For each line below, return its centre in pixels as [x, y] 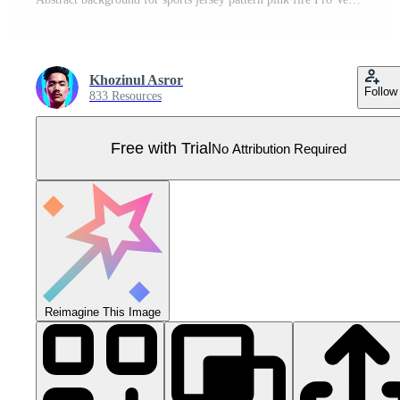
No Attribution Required [279, 148]
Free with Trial [161, 148]
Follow [381, 92]
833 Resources [125, 96]
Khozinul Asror [136, 80]
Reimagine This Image [103, 312]
